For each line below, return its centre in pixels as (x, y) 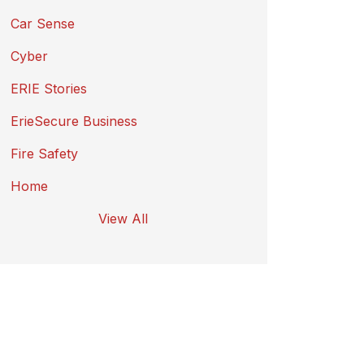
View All (123, 218)
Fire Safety (45, 153)
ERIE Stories (49, 88)
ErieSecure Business (74, 121)
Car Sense (43, 23)
